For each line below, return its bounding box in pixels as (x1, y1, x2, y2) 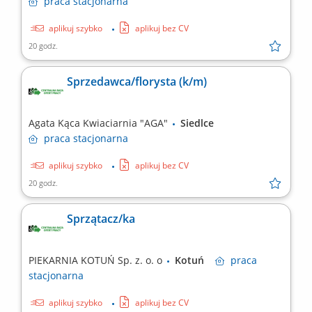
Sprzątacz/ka (67, 211, 135, 227)
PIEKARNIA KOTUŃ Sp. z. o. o (29, 253, 165, 267)
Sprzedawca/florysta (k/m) (67, 74, 207, 90)
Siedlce (180, 116, 222, 130)
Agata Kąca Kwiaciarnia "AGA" (29, 116, 171, 130)
